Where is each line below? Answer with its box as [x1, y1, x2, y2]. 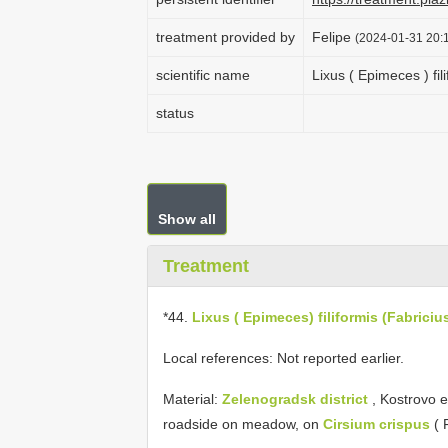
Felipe [312, 29, 355, 45]
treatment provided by [156, 29, 295, 45]
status [156, 105, 194, 121]
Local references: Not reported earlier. [163, 349, 404, 366]
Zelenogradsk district [222, 390, 372, 407]
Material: [163, 390, 222, 407]
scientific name [156, 67, 250, 83]
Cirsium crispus [323, 416, 430, 433]
